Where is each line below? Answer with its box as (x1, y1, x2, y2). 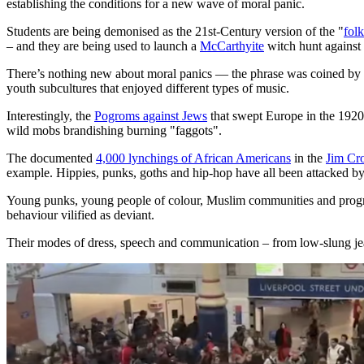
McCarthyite (200, 39, 264, 54)
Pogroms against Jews (94, 109, 207, 123)
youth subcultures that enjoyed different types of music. (6, 81, 289, 96)
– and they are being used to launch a (6, 39, 200, 54)
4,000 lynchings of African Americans (96, 151, 291, 166)
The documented (6, 151, 96, 166)
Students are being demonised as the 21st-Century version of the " (6, 24, 344, 39)
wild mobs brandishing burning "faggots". (6, 123, 222, 138)
